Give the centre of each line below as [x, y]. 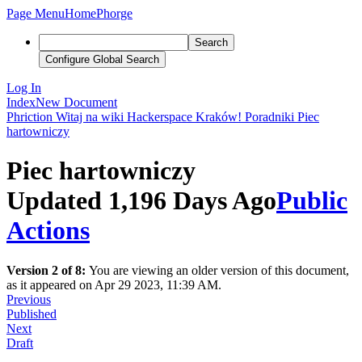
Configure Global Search [102, 59]
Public [312, 201]
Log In [24, 88]
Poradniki [269, 117]
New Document [76, 102]
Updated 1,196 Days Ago [141, 201]
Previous [29, 299]
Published [32, 314]
